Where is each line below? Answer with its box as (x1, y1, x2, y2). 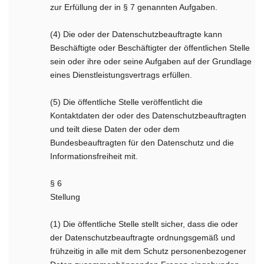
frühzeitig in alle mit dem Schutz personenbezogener (50, 246, 247, 256)
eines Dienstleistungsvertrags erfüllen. (50, 70, 193, 80)
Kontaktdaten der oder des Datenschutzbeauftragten (50, 111, 247, 120)
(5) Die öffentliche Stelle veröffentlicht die (50, 97, 203, 107)
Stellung (50, 192, 81, 202)
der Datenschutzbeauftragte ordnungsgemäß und (50, 233, 236, 242)
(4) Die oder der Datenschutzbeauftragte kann (50, 29, 223, 39)
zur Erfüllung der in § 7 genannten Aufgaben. (50, 2, 218, 12)
